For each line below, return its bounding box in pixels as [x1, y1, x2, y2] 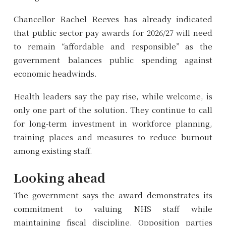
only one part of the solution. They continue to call [14, 104, 212, 115]
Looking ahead [14, 168, 105, 186]
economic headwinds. [14, 68, 97, 79]
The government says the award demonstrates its [14, 189, 212, 200]
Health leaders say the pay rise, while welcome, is [14, 90, 212, 101]
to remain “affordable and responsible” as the [14, 40, 212, 51]
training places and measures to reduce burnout [14, 131, 212, 142]
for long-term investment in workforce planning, [14, 118, 212, 129]
